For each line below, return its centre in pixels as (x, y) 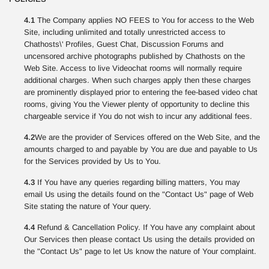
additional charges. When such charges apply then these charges (138, 80)
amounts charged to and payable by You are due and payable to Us (141, 149)
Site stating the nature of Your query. (88, 206)
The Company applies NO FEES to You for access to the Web (144, 20)
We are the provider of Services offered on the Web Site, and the (147, 137)
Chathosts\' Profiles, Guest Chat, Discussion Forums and (124, 44)
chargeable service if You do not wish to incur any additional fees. (138, 116)
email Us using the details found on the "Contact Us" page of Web (139, 194)
